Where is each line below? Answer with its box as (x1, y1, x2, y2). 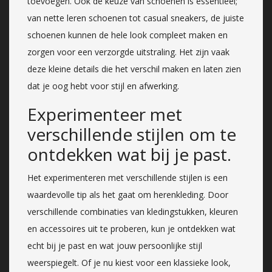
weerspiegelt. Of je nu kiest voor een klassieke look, (27, 256, 231, 268)
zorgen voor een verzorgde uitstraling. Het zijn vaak (27, 46, 229, 58)
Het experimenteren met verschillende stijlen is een (27, 171, 228, 183)
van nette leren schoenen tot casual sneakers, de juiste (27, 12, 244, 24)
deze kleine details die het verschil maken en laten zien (27, 63, 241, 75)
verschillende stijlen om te (27, 122, 236, 146)
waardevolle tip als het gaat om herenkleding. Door (27, 188, 228, 200)
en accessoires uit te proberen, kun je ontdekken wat (27, 222, 236, 234)
